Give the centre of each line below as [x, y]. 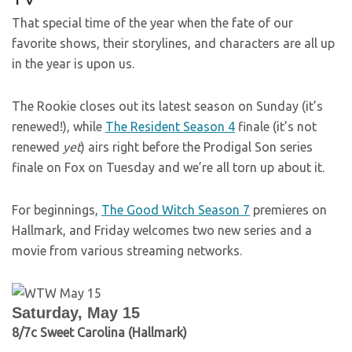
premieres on [288, 210]
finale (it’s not [276, 126]
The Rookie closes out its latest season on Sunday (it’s [167, 106]
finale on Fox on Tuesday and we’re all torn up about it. [168, 167]
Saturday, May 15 [76, 313]
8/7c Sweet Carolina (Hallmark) [99, 332]
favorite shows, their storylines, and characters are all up [173, 43]
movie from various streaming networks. [127, 251]
